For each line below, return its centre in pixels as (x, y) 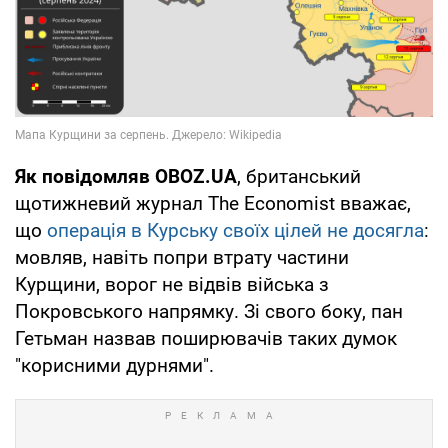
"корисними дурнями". (114, 365)
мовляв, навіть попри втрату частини (182, 257)
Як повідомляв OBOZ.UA (126, 176)
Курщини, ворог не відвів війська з (172, 284)
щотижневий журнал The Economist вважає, (213, 203)
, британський (299, 176)
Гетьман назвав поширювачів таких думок (206, 338)
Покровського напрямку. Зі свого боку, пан (209, 311)
